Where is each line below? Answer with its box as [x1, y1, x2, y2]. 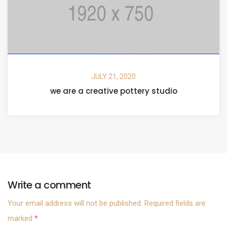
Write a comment [8, 178, 91, 193]
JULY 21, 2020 [91, 72, 136, 81]
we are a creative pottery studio [50, 86, 177, 97]
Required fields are [142, 199, 206, 208]
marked [8, 214, 34, 223]
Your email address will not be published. [8, 199, 142, 208]
